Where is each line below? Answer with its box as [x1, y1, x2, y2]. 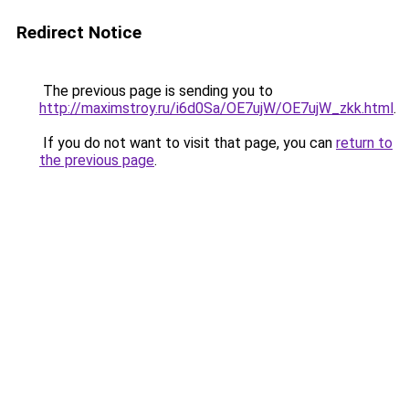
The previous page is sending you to [39, 82, 273, 100]
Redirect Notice [16, 22, 142, 43]
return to [336, 134, 393, 152]
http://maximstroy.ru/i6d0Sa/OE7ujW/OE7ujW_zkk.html [39, 100, 393, 117]
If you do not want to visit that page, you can [39, 134, 336, 152]
